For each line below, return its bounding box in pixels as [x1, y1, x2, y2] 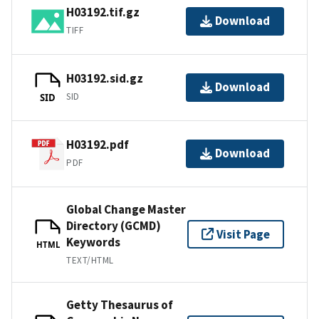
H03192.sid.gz [66, 70, 143, 87]
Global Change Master [66, 201, 186, 217]
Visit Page [216, 226, 270, 242]
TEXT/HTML [66, 253, 114, 266]
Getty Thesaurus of [66, 296, 173, 313]
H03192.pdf [66, 137, 129, 153]
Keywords [66, 234, 120, 250]
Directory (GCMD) [66, 217, 161, 234]
